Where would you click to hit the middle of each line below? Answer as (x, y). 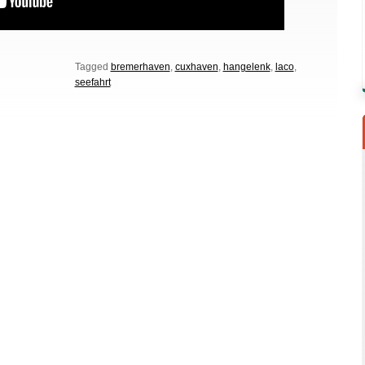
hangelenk (246, 67)
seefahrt (92, 82)
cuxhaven (196, 67)
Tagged (91, 67)
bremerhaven (140, 67)
